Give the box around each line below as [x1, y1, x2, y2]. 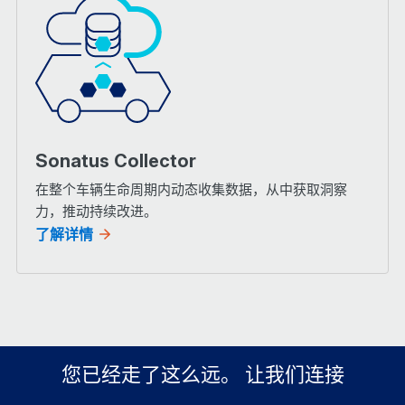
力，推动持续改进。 [34, 202, 157, 221]
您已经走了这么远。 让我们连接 [61, 363, 344, 387]
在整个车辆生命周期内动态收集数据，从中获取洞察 [34, 181, 347, 199]
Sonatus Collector [34, 150, 196, 173]
